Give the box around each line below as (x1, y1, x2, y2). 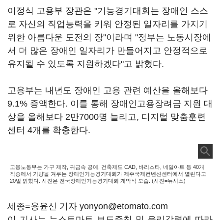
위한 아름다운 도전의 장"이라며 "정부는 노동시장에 (7, 32, 211, 42)
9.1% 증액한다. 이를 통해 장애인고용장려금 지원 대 (7, 99, 213, 109)
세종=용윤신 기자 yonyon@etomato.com (7, 201, 168, 211)
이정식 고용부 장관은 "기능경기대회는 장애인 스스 (7, 6, 208, 16)
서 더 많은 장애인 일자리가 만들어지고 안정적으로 (7, 46, 208, 55)
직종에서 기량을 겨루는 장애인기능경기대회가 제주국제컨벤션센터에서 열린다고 (10, 171, 206, 177)
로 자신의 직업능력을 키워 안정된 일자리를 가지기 (7, 19, 208, 29)
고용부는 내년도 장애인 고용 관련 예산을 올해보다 (7, 85, 208, 95)
